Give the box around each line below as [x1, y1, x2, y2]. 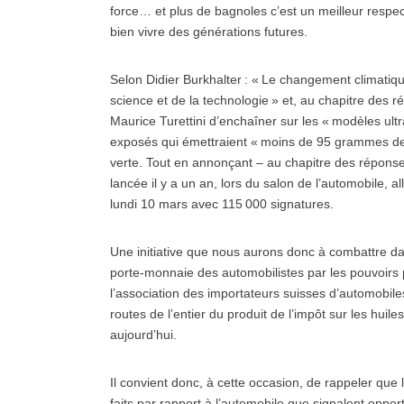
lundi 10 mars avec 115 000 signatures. [110, 197, 334, 211]
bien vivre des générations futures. [110, 24, 308, 39]
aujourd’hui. [110, 327, 177, 342]
